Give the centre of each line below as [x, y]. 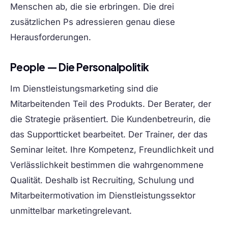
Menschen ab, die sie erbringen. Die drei [92, 7]
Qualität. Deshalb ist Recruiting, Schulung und [102, 180]
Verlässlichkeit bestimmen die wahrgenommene [107, 165]
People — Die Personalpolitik [80, 67]
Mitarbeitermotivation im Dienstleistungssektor [103, 196]
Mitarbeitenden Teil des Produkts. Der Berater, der [111, 104]
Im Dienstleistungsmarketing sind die [84, 89]
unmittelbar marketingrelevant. [71, 211]
